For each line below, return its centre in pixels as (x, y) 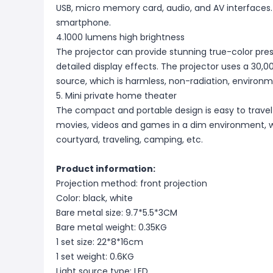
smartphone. (83, 23)
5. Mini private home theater (116, 96)
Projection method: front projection (132, 183)
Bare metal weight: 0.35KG (112, 227)
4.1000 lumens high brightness (120, 37)
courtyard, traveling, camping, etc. (129, 140)
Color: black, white (94, 198)
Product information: (106, 169)
